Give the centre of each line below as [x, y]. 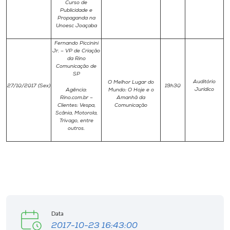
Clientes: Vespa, [76, 106]
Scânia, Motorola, [76, 113]
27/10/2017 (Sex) [29, 86]
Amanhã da [131, 98]
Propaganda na [76, 18]
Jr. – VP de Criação [76, 51]
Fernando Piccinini [76, 43]
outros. [76, 129]
